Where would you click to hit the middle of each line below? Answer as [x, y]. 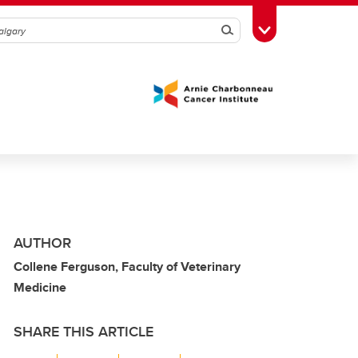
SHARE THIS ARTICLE [84, 332]
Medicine [40, 287]
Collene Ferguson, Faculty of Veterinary [127, 267]
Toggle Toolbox [304, 29]
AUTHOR [42, 243]
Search [249, 30]
